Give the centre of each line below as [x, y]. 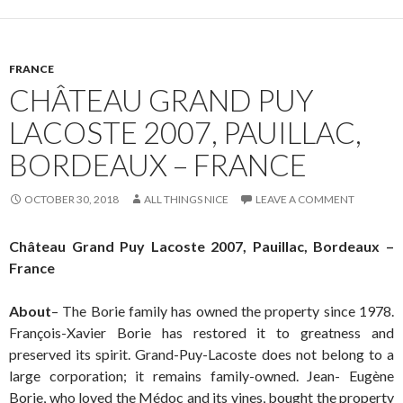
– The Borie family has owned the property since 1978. [223, 310]
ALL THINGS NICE [186, 199]
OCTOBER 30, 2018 [72, 199]
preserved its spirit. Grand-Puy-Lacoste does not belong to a [201, 354]
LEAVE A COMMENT [305, 199]
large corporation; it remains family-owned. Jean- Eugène [201, 375]
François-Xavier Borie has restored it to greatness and [201, 332]
